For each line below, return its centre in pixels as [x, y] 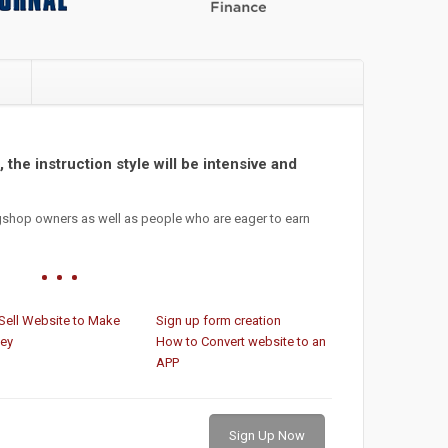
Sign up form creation [218, 320]
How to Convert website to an [240, 341]
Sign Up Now [266, 435]
